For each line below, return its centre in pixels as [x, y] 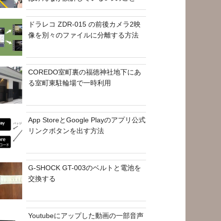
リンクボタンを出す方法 [66, 130]
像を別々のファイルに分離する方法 [84, 35]
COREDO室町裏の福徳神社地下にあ [85, 72]
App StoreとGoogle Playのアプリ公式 [87, 120]
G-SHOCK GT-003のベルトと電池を [85, 167]
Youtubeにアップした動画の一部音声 [86, 215]
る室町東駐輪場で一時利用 [70, 83]
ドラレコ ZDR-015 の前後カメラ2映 [85, 24]
